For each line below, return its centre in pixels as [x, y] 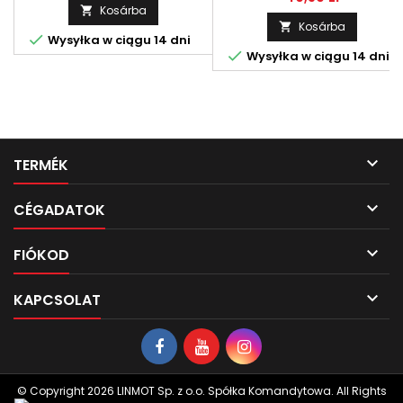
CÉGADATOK [59, 210]
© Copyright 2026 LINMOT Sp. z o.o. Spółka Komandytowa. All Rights [201, 391]
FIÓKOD [41, 255]
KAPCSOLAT [57, 300]
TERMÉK [41, 165]
